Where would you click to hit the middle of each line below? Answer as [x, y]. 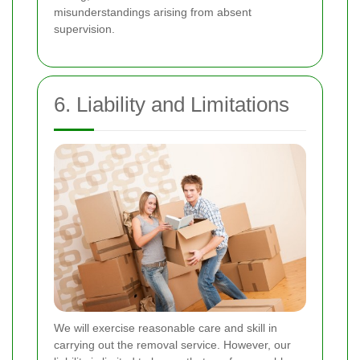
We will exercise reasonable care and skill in [166, 328]
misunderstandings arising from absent [153, 12]
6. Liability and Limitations [172, 105]
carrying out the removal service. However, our [172, 345]
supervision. [84, 29]
